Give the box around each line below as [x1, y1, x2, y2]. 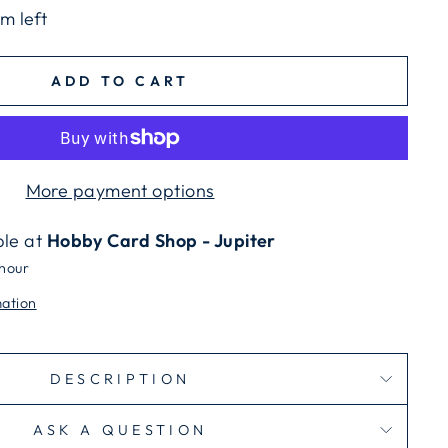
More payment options [25, 179, 215, 202]
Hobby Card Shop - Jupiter [46, 229, 276, 252]
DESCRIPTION [49, 370, 191, 388]
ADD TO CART [50, 71, 190, 90]
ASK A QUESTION [32, 421, 208, 439]
